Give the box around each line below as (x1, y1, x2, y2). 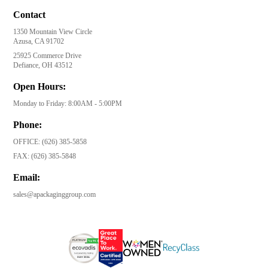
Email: (13, 172, 41, 183)
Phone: (13, 120, 42, 130)
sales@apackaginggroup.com (13, 190, 96, 199)
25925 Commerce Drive (13, 51, 82, 60)
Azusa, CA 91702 (13, 37, 65, 46)
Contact (13, 10, 46, 20)
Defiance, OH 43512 (13, 61, 73, 70)
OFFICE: (13, 138, 42, 147)
